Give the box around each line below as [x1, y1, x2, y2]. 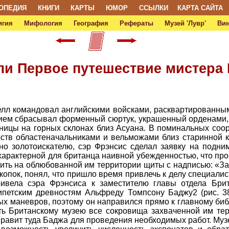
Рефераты [119, 19, 153, 27]
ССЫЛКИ [139, 4, 168, 12]
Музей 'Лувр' [164, 19, 206, 27]
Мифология [24, 19, 62, 27]
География [73, 19, 108, 27]
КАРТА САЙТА [177, 4, 223, 12]
